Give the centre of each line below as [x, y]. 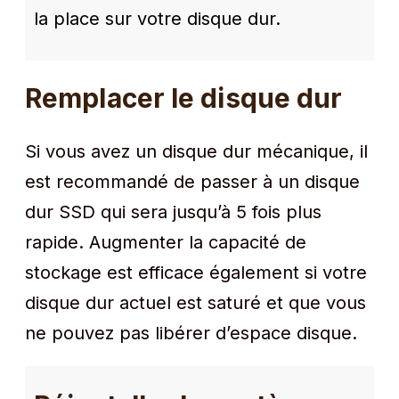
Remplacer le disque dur [184, 98]
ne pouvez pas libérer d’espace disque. [191, 333]
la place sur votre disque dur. [157, 19]
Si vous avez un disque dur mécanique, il [196, 151]
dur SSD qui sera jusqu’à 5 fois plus [173, 212]
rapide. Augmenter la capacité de [166, 242]
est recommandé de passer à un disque [192, 182]
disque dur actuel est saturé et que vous [195, 303]
